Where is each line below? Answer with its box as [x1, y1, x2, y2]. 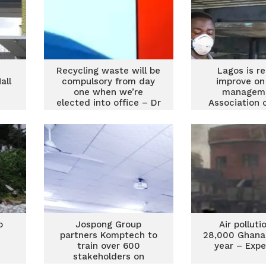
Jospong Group [75, 219, 142, 230]
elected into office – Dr [56, 97, 161, 108]
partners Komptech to [59, 230, 157, 240]
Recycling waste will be [56, 65, 161, 76]
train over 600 [77, 240, 140, 251]
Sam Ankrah [82, 108, 135, 119]
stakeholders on [72, 251, 144, 262]
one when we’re [74, 87, 144, 97]
